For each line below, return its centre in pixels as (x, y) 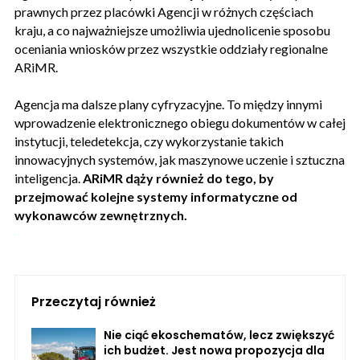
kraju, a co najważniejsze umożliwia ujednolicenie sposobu (172, 30)
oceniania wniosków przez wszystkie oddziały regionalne (171, 48)
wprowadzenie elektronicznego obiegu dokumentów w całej (180, 122)
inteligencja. (49, 178)
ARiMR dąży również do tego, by (178, 178)
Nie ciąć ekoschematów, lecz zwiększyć (219, 335)
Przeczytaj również (94, 301)
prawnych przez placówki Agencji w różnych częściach (164, 11)
